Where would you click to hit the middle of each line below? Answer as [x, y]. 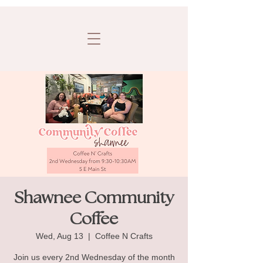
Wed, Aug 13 [59, 236]
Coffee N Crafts [124, 236]
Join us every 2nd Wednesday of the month [94, 257]
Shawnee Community [94, 199]
